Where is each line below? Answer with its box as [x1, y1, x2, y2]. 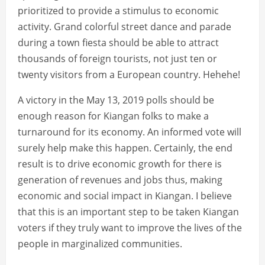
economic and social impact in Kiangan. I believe [18, 189, 232, 203]
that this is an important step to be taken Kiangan [18, 205, 239, 219]
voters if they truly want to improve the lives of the [18, 221, 242, 235]
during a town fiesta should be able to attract [18, 36, 219, 50]
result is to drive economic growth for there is [18, 157, 222, 171]
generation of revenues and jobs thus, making [18, 173, 222, 187]
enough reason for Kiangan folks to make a [18, 109, 209, 123]
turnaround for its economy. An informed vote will [18, 125, 241, 139]
